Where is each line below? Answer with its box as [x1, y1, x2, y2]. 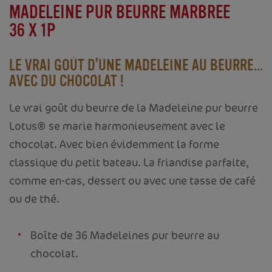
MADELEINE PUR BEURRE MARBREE [9, 2, 230, 23]
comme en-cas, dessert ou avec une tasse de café [9, 173, 256, 188]
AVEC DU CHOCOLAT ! [9, 72, 124, 90]
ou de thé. [9, 191, 59, 206]
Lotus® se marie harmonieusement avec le [9, 118, 225, 134]
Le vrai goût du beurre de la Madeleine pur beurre [9, 100, 258, 115]
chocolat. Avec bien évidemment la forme [9, 137, 219, 152]
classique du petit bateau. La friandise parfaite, [9, 155, 249, 170]
